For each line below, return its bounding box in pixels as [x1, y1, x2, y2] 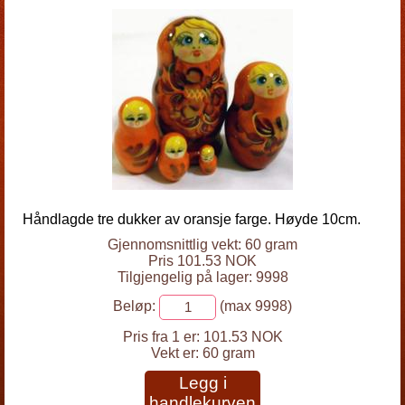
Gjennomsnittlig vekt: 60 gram [108, 237, 297, 252]
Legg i [178, 373, 227, 392]
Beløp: [113, 298, 155, 315]
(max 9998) [216, 298, 292, 315]
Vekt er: [150, 345, 202, 361]
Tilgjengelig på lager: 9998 [117, 269, 288, 285]
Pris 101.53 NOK [148, 253, 257, 268]
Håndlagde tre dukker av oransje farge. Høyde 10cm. [23, 212, 361, 227]
